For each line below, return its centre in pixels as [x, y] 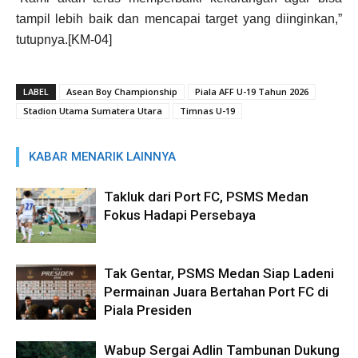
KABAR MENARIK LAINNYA [102, 157]
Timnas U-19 [207, 111]
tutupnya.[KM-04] [64, 40]
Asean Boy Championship [122, 92]
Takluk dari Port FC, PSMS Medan [206, 197]
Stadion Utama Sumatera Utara [93, 111]
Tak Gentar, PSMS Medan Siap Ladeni [219, 274]
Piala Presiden [148, 310]
